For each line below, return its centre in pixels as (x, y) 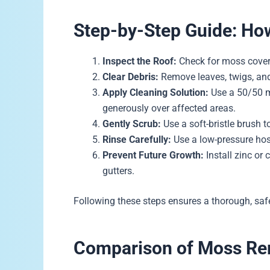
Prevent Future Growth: (153, 155)
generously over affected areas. (169, 108)
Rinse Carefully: (137, 140)
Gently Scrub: (132, 124)
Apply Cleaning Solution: (155, 93)
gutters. (118, 171)
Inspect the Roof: (140, 61)
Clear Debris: (130, 77)
